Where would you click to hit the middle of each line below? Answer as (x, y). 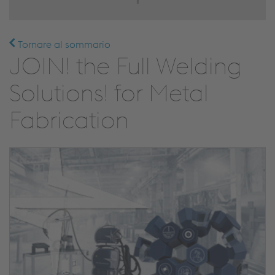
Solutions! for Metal (109, 93)
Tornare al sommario (63, 44)
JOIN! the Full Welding (125, 66)
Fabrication (69, 120)
